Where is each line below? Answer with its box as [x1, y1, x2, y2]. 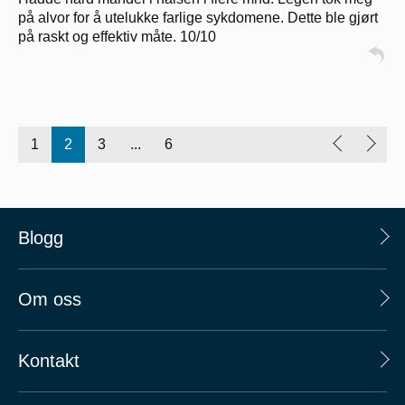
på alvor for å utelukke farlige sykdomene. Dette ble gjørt [18, 9, 378, 25]
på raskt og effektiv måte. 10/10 [18, 28, 216, 44]
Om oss [18, 289, 81, 309]
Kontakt [18, 351, 80, 371]
